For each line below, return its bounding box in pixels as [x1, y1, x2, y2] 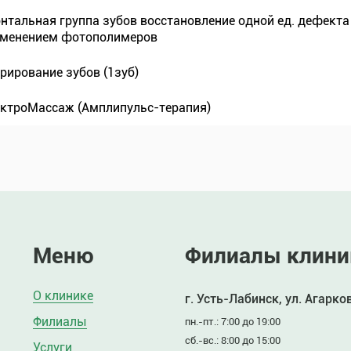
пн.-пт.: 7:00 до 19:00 [185, 316, 280, 327]
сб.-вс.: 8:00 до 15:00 [185, 335, 280, 346]
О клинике [33, 288, 93, 303]
